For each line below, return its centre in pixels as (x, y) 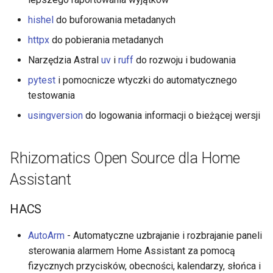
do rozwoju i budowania (185, 60)
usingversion (55, 115)
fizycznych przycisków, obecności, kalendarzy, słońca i (144, 266)
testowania (51, 95)
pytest (42, 80)
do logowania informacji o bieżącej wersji (172, 115)
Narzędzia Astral (65, 60)
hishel (41, 19)
